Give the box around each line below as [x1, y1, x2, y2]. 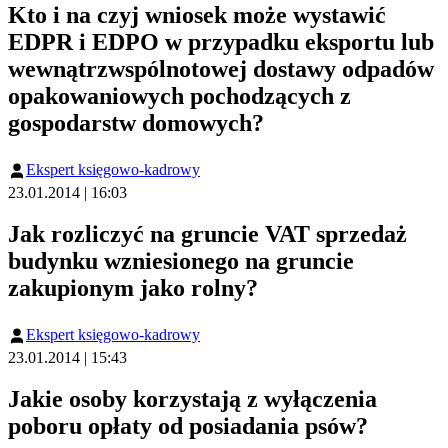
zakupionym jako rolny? [8, 275, 258, 302]
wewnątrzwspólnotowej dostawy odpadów [8, 56, 434, 83]
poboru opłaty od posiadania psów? [8, 413, 368, 440]
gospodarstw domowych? [8, 110, 264, 137]
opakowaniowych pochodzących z [8, 83, 351, 110]
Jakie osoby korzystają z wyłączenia [8, 386, 377, 413]
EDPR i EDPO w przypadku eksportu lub [8, 29, 434, 56]
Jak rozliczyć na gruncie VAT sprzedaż [8, 221, 407, 248]
